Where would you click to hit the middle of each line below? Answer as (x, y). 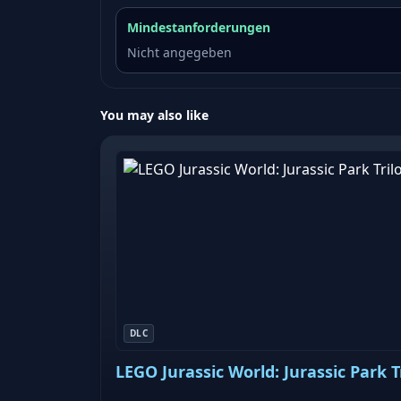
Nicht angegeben (179, 53)
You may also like (154, 115)
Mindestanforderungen (199, 28)
